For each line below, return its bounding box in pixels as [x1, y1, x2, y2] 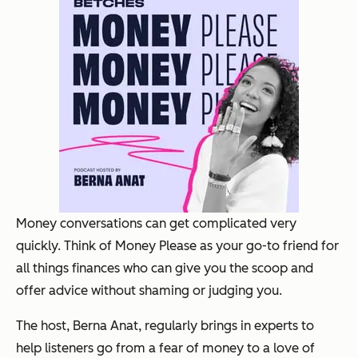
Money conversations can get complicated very [16, 215, 296, 231]
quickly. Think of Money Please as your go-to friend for [16, 237, 339, 253]
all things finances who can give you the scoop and [16, 260, 313, 276]
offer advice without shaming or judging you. [16, 282, 282, 298]
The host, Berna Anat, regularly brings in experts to [16, 317, 314, 333]
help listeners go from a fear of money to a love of [16, 340, 315, 356]
